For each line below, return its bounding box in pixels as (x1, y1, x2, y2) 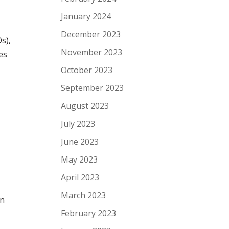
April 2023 (61, 172, 100, 183)
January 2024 (61, 11, 111, 22)
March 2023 (61, 190, 106, 201)
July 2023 (61, 118, 96, 129)
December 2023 (61, 29, 121, 40)
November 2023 (61, 47, 123, 58)
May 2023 (61, 154, 98, 165)
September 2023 (61, 82, 124, 94)
